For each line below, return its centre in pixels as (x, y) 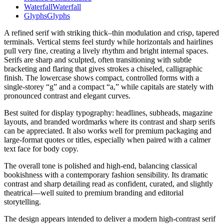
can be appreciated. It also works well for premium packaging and (108, 131)
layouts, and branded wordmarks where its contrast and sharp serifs (109, 122)
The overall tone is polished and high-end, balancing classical (100, 166)
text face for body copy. (41, 149)
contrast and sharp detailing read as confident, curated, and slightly (108, 184)
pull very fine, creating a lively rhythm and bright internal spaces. (106, 51)
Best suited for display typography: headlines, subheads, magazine (108, 113)
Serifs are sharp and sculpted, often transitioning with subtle (98, 60)
